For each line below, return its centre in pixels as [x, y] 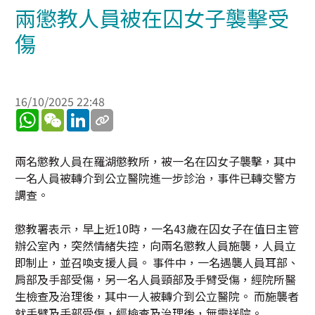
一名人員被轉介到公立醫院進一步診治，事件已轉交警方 [155, 178]
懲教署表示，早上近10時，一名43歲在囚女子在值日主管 [157, 229]
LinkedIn [112, 115]
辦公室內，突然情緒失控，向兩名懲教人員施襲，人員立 [155, 245]
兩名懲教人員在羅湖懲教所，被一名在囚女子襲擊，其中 [155, 161]
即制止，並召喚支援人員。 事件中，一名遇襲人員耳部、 [157, 262]
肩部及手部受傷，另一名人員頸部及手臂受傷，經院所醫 [155, 279]
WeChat [84, 115]
